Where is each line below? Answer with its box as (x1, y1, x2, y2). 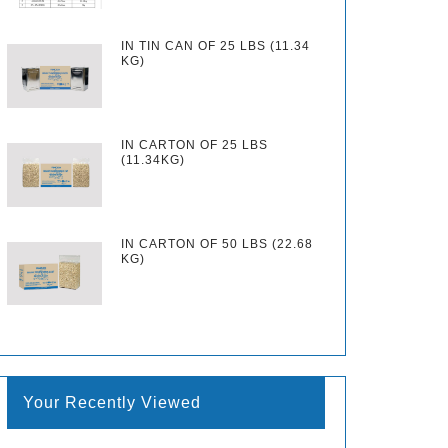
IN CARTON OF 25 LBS (121, 137, 269, 152)
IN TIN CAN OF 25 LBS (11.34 (121, 39, 311, 54)
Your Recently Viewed (23, 394, 201, 412)
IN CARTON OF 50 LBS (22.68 (121, 236, 314, 251)
